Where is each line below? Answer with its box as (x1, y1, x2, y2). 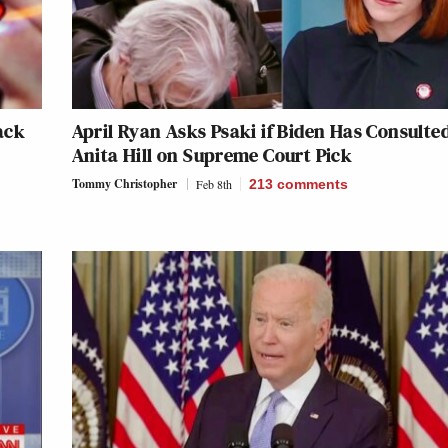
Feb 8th (195, 175, 232, 192)
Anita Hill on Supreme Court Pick (71, 140, 353, 169)
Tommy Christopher (71, 174, 177, 192)
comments (276, 175, 348, 192)
